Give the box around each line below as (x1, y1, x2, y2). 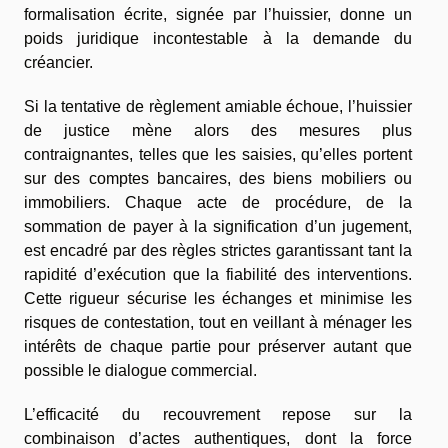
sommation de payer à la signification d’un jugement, (24, 218, 412, 236)
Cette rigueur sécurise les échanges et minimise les (24, 290, 412, 308)
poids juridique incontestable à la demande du (24, 30, 412, 48)
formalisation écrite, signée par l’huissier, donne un (24, 6, 412, 24)
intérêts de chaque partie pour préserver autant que (24, 338, 412, 356)
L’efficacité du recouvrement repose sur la (24, 406, 412, 424)
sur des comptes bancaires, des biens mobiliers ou (24, 170, 412, 188)
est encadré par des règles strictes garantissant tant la (24, 242, 412, 260)
